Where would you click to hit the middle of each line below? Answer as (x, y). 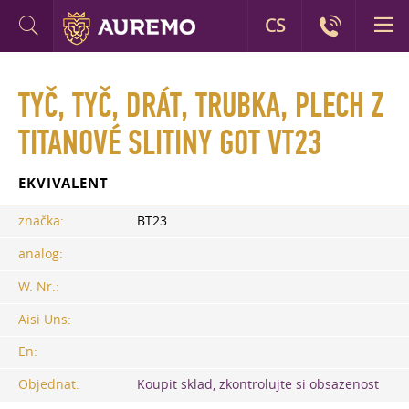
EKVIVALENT (63, 183)
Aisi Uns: (45, 319)
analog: (41, 253)
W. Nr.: (39, 286)
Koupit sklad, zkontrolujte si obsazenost (258, 385)
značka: (41, 220)
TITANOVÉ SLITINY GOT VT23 (170, 143)
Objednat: (49, 385)
